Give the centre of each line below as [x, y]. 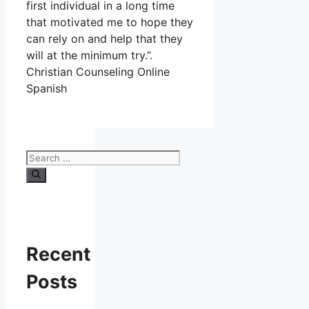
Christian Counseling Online [98, 72]
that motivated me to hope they [110, 22]
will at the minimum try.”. [89, 56]
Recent [58, 254]
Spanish [47, 89]
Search [45, 157]
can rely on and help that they [104, 39]
